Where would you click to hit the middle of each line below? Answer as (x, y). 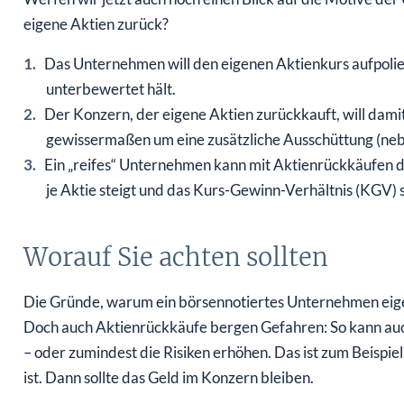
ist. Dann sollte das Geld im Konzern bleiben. (168, 378)
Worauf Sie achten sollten (175, 257)
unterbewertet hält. (110, 89)
